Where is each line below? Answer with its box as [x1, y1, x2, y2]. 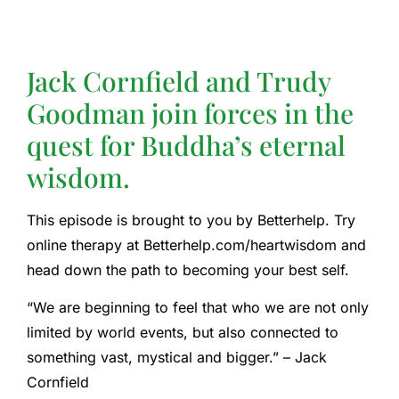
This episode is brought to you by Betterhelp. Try [27, 210, 355, 229]
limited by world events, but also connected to [27, 323, 338, 342]
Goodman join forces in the [27, 94, 354, 131]
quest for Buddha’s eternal [27, 126, 346, 163]
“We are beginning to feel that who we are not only [27, 298, 369, 317]
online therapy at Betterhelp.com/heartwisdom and [27, 235, 366, 254]
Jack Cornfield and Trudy [27, 62, 330, 99]
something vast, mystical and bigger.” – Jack [27, 348, 327, 367]
